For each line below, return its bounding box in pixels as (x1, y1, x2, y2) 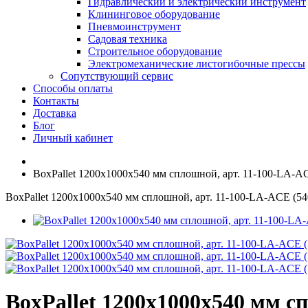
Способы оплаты (33, 82, 113, 94)
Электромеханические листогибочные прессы (88, 58, 305, 69)
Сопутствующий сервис (60, 70, 173, 82)
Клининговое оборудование (88, 8, 220, 20)
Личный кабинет (33, 132, 113, 144)
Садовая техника (88, 33, 167, 45)
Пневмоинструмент (88, 21, 181, 32)
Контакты (33, 95, 79, 107)
